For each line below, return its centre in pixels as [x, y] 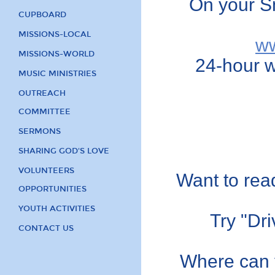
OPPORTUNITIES [52, 189]
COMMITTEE [45, 112]
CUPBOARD [42, 15]
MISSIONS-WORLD [56, 54]
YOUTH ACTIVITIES [57, 209]
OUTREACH [42, 93]
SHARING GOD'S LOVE [64, 151]
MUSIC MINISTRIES [57, 74]
